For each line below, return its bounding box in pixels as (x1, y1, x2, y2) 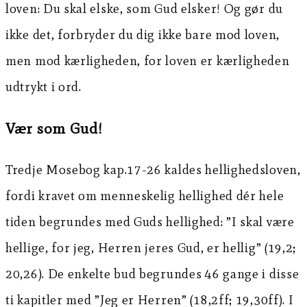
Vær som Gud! (5, 119, 103, 138)
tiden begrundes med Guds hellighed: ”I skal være (5, 214, 295, 230)
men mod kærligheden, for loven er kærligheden (5, 53, 290, 69)
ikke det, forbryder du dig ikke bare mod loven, (5, 27, 280, 43)
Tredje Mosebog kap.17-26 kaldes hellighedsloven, (5, 162, 301, 178)
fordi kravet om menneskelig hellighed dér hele (5, 188, 284, 204)
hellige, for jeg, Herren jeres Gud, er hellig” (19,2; (5, 240, 297, 256)
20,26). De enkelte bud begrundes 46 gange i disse (5, 266, 299, 282)
